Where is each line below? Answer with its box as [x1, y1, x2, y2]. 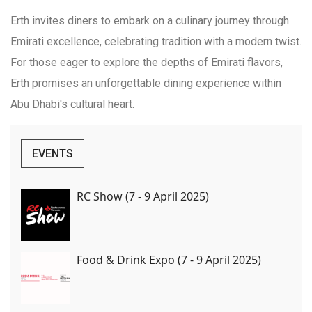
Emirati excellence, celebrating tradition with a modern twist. [10, 34, 302, 48]
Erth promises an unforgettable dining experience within [10, 76, 281, 90]
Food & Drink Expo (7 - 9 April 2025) [77, 251, 261, 267]
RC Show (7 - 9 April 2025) [77, 188, 209, 204]
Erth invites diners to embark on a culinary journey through [10, 13, 289, 27]
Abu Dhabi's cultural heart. [10, 97, 134, 111]
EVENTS [32, 146, 73, 160]
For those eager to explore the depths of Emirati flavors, [10, 55, 283, 69]
